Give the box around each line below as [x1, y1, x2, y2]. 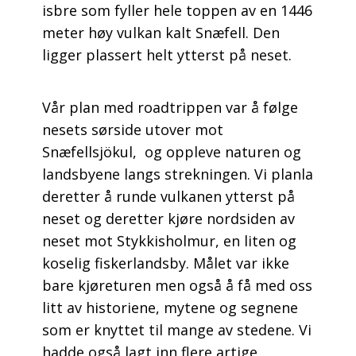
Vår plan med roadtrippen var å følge [41, 98, 298, 118]
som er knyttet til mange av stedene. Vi [41, 320, 311, 340]
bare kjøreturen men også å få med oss [41, 276, 312, 296]
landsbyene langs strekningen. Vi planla [41, 164, 313, 184]
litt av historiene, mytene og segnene [41, 298, 298, 318]
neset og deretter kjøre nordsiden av [41, 209, 295, 229]
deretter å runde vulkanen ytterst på [41, 187, 295, 207]
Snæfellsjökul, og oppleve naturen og [41, 142, 301, 162]
